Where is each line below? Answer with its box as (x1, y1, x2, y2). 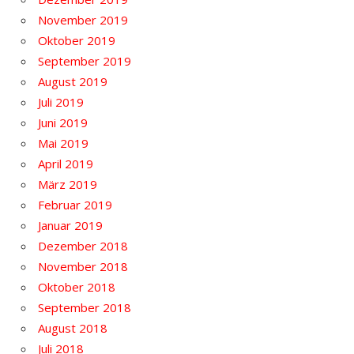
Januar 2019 (38, 217, 103, 233)
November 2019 (38, 11, 128, 28)
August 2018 (38, 319, 107, 336)
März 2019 (38, 175, 97, 192)
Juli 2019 (38, 93, 84, 110)
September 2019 (38, 52, 131, 69)
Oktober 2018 (38, 278, 115, 295)
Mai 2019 (38, 134, 88, 151)
